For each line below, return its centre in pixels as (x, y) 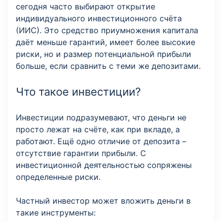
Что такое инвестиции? (78, 92)
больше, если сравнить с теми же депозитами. (108, 66)
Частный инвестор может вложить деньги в (103, 201)
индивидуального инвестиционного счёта (99, 19)
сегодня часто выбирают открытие (85, 7)
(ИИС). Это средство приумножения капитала (107, 30)
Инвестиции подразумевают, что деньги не (101, 118)
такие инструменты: (56, 213)
